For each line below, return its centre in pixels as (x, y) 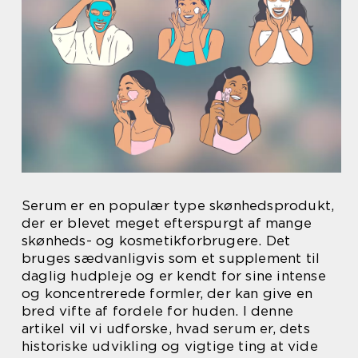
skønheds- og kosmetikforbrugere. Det (156, 241)
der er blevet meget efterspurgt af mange (167, 223)
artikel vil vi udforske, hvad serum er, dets (166, 329)
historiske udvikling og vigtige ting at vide (170, 346)
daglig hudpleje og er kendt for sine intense (174, 276)
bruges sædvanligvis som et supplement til (171, 259)
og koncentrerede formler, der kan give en (167, 294)
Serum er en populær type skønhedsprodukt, (178, 206)
